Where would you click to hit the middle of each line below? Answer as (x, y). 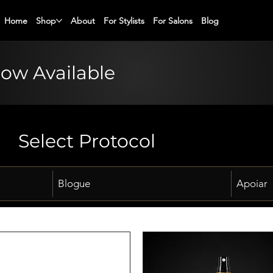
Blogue (74, 183)
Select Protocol (87, 141)
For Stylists (124, 20)
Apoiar (252, 183)
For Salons (173, 20)
